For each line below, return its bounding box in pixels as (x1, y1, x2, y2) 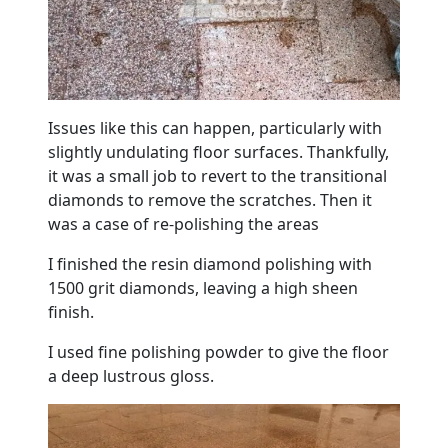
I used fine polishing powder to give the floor (48, 341, 389, 364)
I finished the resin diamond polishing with (48, 253, 372, 276)
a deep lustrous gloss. (48, 365, 214, 388)
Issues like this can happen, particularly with (48, 117, 382, 140)
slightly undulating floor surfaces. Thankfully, (48, 141, 389, 164)
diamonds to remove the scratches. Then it (48, 189, 372, 212)
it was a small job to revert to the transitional (48, 165, 387, 188)
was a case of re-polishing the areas (48, 213, 319, 236)
